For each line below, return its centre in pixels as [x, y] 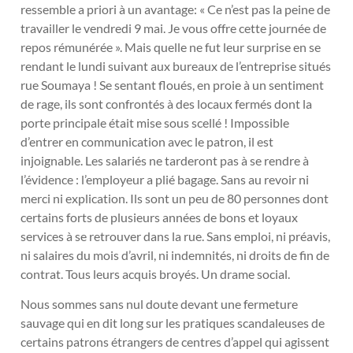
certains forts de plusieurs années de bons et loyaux [159, 217]
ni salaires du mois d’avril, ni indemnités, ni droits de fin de [175, 255]
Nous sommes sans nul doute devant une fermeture [159, 304]
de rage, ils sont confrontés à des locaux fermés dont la [166, 103]
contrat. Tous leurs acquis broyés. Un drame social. [155, 273]
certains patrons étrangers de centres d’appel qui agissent [175, 342]
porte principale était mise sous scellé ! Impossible [155, 122]
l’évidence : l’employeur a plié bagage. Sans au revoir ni [165, 179]
